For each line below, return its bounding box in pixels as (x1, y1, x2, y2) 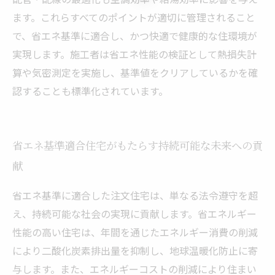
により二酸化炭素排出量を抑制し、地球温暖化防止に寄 (12, 243, 258, 258)
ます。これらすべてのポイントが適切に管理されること (12, 10, 255, 25)
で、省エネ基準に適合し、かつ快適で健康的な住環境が (12, 28, 257, 43)
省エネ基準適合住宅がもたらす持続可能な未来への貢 (12, 139, 263, 153)
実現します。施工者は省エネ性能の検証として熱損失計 (12, 47, 257, 61)
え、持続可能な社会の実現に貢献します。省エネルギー (12, 206, 257, 221)
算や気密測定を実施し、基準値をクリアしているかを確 (12, 65, 258, 80)
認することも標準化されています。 (12, 83, 168, 98)
